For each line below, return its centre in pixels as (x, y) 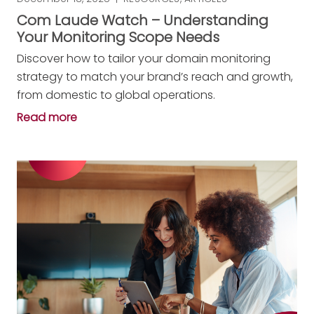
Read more (47, 118)
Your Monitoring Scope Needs (118, 37)
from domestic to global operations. (116, 95)
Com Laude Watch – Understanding (143, 21)
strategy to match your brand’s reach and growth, (155, 77)
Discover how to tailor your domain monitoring (144, 59)
